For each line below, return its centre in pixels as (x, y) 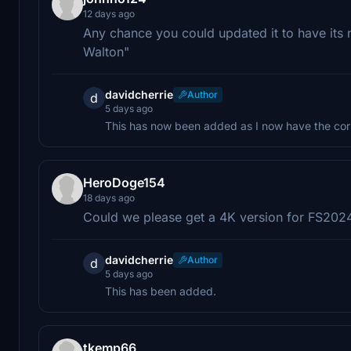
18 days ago (109, 197)
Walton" (106, 51)
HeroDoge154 (124, 182)
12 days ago (109, 13)
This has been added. (161, 291)
